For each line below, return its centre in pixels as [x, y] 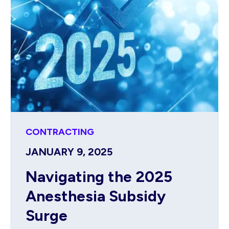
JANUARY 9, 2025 [69, 152]
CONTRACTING [60, 132]
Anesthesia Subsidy [96, 196]
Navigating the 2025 [99, 177]
